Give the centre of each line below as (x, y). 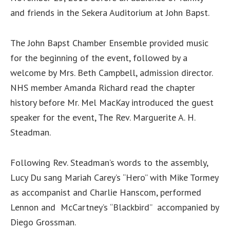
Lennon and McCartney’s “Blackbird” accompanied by (114, 207)
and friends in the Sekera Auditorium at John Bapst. (110, 13)
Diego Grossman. (43, 222)
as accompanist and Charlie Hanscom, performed (107, 192)
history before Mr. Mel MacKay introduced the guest (112, 102)
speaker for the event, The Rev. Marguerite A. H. (103, 117)
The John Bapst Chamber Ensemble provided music (109, 43)
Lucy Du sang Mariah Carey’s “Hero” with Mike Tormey (114, 177)
